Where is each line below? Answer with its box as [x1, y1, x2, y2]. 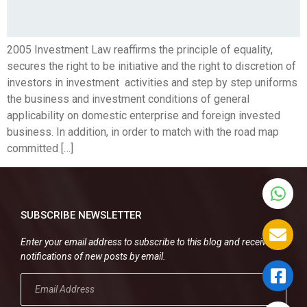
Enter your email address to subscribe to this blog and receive [21, 236, 271, 247]
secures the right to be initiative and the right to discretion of [7, 60, 296, 73]
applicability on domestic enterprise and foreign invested [7, 109, 280, 123]
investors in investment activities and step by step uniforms [7, 76, 297, 90]
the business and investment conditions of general [7, 93, 249, 106]
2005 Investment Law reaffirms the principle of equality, [7, 43, 273, 57]
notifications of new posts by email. [21, 250, 166, 262]
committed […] [7, 142, 73, 156]
